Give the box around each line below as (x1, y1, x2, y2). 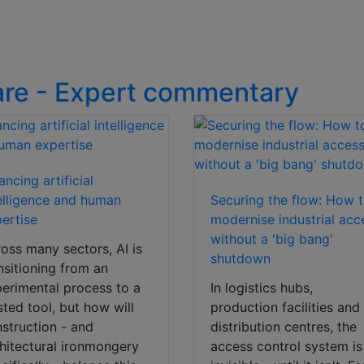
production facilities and (210, 299, 361, 316)
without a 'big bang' (210, 231, 334, 248)
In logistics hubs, (210, 279, 314, 297)
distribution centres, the (210, 318, 357, 336)
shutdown (210, 250, 271, 267)
